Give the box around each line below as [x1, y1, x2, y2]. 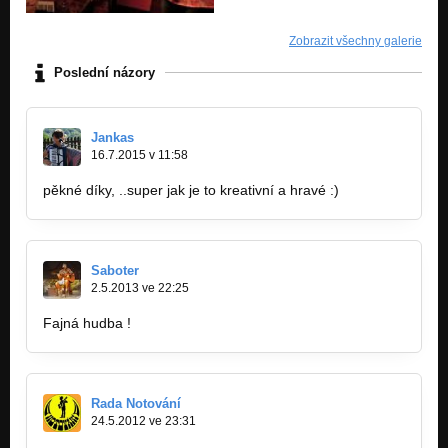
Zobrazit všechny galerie [289, 33, 422, 48]
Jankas [91, 129, 134, 145]
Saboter [91, 262, 139, 278]
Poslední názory [54, 65, 155, 81]
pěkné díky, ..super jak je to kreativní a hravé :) [43, 181, 339, 198]
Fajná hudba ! [43, 314, 131, 331]
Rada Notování [91, 395, 181, 411]
